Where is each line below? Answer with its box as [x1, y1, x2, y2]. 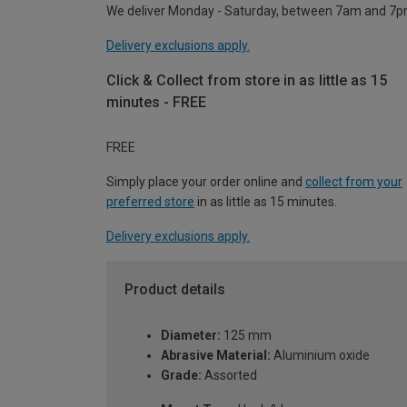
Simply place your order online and [106, 174, 305, 190]
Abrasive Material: [161, 348, 271, 363]
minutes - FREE [106, 93, 206, 111]
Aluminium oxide [271, 348, 370, 363]
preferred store [106, 194, 194, 210]
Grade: [161, 368, 202, 383]
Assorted [202, 368, 257, 383]
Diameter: [161, 328, 221, 343]
